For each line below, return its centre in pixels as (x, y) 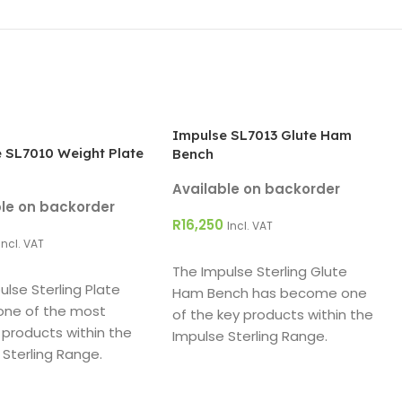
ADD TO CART (226, 253)
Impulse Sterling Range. (250, 336)
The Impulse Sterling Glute (260, 272)
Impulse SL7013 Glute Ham (262, 135)
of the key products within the (273, 315)
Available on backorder (257, 189)
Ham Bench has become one (270, 293)
